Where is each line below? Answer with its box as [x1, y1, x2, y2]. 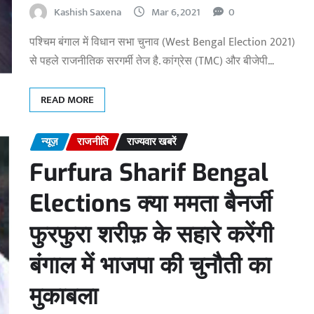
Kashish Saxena [54, 3, 121, 21]
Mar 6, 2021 [151, 3, 200, 21]
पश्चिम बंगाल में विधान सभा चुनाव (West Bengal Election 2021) [29, 33, 295, 52]
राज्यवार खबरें [127, 133, 177, 151]
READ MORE [41, 91, 94, 109]
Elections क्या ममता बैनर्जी [29, 187, 272, 219]
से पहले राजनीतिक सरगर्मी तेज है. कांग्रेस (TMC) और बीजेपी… [29, 52, 274, 71]
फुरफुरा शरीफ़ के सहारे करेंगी [29, 218, 273, 250]
